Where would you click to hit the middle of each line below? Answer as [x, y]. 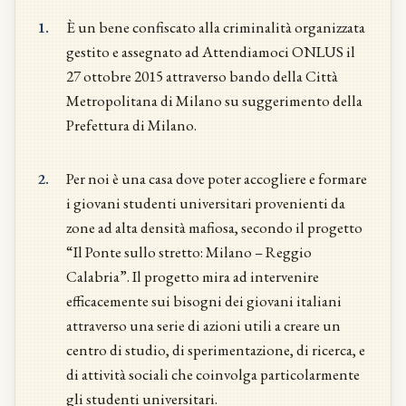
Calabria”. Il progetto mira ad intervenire [193, 276]
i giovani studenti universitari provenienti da [206, 203]
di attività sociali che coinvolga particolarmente [213, 374]
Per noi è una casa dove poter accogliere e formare [217, 179]
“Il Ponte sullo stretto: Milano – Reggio [189, 252]
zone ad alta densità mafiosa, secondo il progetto [214, 227]
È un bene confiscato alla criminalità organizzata [216, 27]
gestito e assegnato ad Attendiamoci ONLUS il [211, 52]
